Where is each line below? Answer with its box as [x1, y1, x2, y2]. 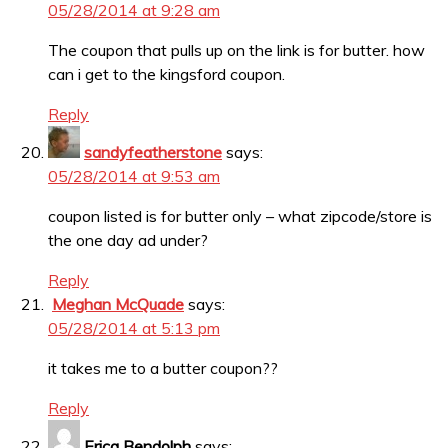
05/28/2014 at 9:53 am [48, 166, 220, 187]
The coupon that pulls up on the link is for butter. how [48, 40, 425, 61]
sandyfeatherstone [84, 142, 222, 163]
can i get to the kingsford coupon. [48, 64, 285, 85]
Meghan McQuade [52, 294, 184, 315]
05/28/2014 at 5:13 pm [48, 318, 220, 339]
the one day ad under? [48, 230, 208, 251]
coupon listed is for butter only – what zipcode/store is [48, 206, 432, 227]
